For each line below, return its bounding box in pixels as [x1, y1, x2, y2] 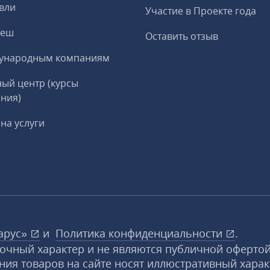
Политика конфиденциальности [55, 226, 225, 240]
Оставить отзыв [145, 30, 218, 43]
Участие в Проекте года [145, 4, 256, 17]
